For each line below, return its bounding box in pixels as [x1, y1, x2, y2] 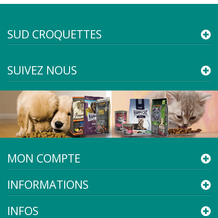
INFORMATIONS [7, 177, 89, 193]
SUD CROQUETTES [7, 26, 102, 42]
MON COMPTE [7, 150, 80, 166]
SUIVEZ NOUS [7, 62, 77, 78]
